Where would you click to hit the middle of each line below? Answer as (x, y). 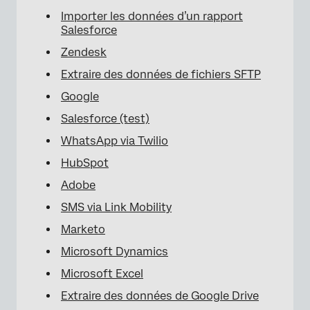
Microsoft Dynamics (115, 252)
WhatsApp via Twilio (115, 141)
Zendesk (84, 52)
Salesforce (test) (105, 119)
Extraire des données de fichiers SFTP (161, 74)
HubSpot (85, 163)
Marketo (83, 229)
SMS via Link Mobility (116, 207)
